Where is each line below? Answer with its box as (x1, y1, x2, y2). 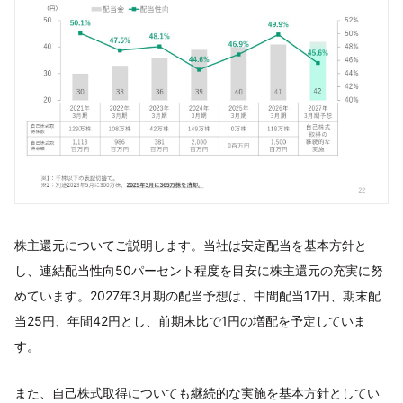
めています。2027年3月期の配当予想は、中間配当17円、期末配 (14, 288, 381, 303)
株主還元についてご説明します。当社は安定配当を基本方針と (14, 237, 367, 253)
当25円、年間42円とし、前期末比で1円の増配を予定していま (14, 313, 366, 328)
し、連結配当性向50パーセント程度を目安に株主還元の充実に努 (14, 263, 383, 278)
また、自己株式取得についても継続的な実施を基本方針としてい (14, 385, 380, 400)
